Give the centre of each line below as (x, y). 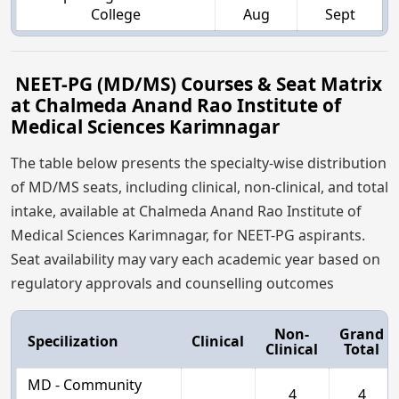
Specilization (73, 342)
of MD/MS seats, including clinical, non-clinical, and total (199, 187)
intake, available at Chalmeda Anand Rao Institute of (186, 212)
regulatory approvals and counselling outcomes (172, 284)
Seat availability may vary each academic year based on (195, 260)
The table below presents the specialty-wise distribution (199, 163)
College (116, 15)
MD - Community (85, 385)
